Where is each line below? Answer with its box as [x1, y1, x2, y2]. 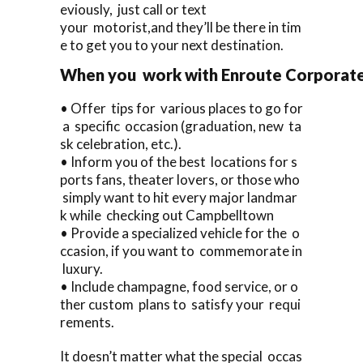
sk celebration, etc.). [60, 135, 181, 152]
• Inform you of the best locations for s [60, 152, 297, 170]
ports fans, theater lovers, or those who [60, 170, 302, 188]
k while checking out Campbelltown [60, 206, 274, 224]
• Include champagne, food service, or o [60, 277, 298, 295]
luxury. [60, 259, 103, 277]
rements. [60, 313, 114, 331]
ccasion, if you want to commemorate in [60, 241, 302, 259]
